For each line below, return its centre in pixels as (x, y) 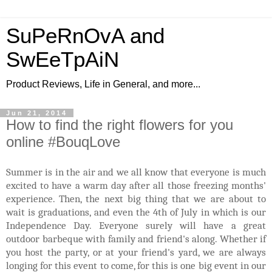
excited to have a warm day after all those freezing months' (136, 185)
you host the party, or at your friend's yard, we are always (136, 252)
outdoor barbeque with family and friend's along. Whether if (136, 238)
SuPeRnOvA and (85, 36)
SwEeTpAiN (63, 59)
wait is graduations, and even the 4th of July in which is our (136, 212)
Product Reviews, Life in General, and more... (103, 84)
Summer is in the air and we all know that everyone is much (136, 172)
